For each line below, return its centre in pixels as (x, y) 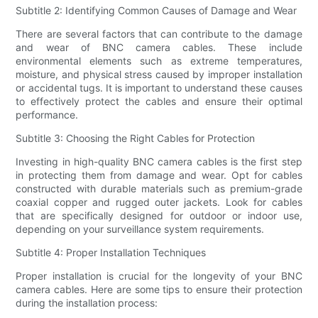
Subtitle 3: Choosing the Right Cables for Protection (136, 138)
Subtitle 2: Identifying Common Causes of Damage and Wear (157, 11)
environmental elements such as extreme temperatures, (159, 61)
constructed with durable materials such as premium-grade (159, 189)
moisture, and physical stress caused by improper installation (159, 75)
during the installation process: (87, 303)
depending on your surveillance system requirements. (140, 229)
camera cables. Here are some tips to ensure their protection (159, 290)
